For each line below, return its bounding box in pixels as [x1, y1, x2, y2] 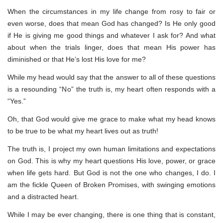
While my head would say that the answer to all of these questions [7, 73, 216, 81]
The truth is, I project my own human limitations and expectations [7, 144, 216, 153]
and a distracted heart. [7, 192, 79, 201]
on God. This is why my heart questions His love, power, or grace [7, 156, 216, 165]
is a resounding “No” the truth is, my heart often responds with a [7, 85, 216, 93]
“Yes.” [7, 97, 26, 105]
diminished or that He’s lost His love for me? [7, 55, 146, 63]
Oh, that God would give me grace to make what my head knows [7, 114, 216, 123]
